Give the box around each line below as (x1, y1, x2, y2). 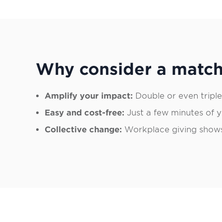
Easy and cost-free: (44, 108, 124, 118)
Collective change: (44, 125, 124, 135)
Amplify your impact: (44, 91, 133, 101)
